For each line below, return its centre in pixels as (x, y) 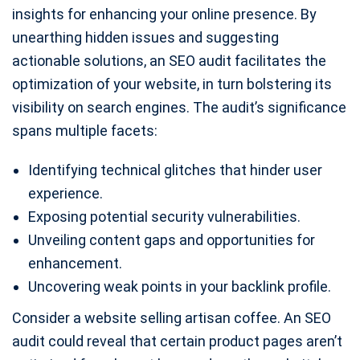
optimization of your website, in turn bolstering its (172, 84)
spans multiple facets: (85, 130)
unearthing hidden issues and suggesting (145, 37)
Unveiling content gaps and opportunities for (172, 239)
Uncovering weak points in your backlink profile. (180, 286)
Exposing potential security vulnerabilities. (164, 216)
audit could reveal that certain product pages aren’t (177, 341)
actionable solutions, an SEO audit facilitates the (169, 60)
